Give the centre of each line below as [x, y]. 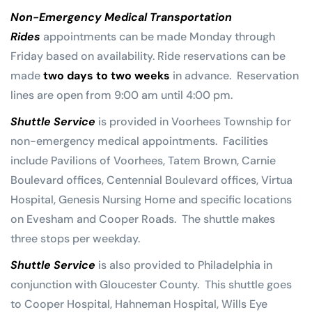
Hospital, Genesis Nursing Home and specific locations [151, 200]
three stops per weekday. [75, 239]
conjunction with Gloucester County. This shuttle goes [151, 285]
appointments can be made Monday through [159, 37]
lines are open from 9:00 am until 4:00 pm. [122, 95]
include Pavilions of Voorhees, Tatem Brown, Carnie [143, 161]
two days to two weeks [107, 76]
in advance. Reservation [234, 76]
